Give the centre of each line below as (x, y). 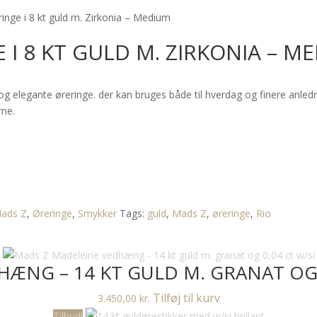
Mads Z (190, 213)
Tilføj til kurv (186, 298)
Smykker (98, 213)
